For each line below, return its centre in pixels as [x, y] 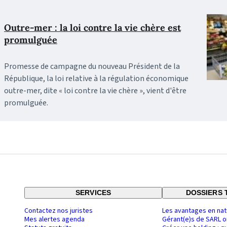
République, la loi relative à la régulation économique [96, 79]
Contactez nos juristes [59, 211]
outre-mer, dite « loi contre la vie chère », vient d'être [95, 91]
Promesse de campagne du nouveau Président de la [92, 67]
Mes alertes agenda [54, 220]
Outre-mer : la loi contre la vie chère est [92, 28]
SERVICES [93, 193]
